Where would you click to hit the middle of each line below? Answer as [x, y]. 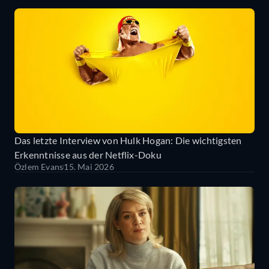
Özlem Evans [39, 166]
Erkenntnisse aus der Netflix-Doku [88, 154]
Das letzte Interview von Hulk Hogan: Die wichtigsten [128, 140]
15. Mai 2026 [89, 166]
